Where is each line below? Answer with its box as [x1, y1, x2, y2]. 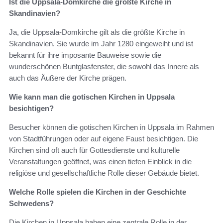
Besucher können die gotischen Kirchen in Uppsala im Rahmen [9, 123, 214, 132]
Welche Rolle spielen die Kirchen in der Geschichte [9, 188, 186, 197]
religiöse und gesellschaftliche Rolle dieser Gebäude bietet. [9, 169, 199, 178]
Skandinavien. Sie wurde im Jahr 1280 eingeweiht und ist [9, 39, 193, 48]
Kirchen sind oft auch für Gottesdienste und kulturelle [9, 146, 180, 155]
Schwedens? [9, 199, 54, 208]
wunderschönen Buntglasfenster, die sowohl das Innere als [9, 62, 199, 71]
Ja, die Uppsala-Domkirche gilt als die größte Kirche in [9, 28, 185, 37]
